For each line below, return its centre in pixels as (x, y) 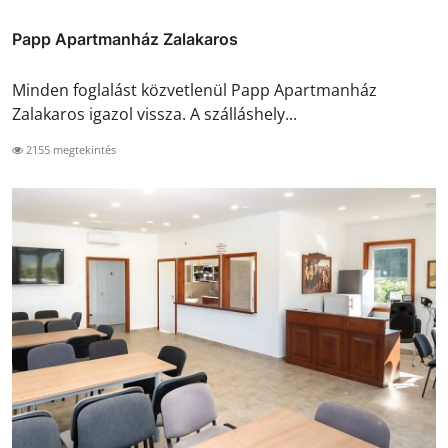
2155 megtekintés (69, 150)
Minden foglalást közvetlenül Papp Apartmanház (194, 90)
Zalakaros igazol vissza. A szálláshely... (154, 114)
